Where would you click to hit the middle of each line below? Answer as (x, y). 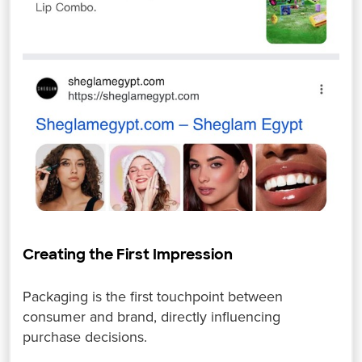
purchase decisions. (85, 337)
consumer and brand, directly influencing (152, 316)
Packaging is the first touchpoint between (153, 296)
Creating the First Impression (128, 254)
